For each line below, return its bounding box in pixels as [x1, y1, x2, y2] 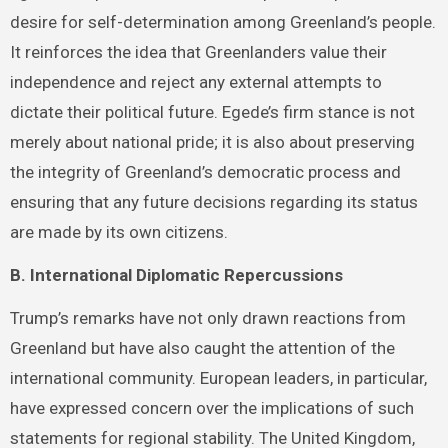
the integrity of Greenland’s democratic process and [9, 162, 401, 183]
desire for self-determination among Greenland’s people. [9, 12, 436, 33]
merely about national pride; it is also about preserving [9, 132, 415, 153]
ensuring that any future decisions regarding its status [9, 192, 418, 213]
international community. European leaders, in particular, [9, 367, 427, 388]
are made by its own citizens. [9, 222, 228, 243]
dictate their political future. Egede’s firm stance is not [9, 102, 415, 123]
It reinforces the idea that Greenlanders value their [9, 42, 387, 63]
